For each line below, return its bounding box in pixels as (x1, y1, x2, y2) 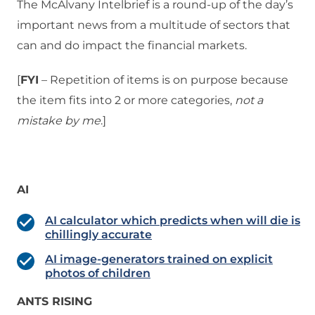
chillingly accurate (45, 228, 152, 242)
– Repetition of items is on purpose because (39, 73, 288, 87)
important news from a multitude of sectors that (17, 18, 290, 32)
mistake (17, 114, 62, 128)
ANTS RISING (17, 295, 92, 309)
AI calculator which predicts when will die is (45, 214, 300, 228)
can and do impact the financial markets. (17, 39, 247, 53)
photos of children (45, 266, 150, 281)
